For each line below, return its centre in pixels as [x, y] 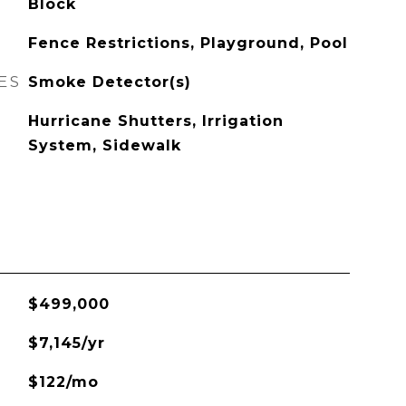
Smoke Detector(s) [109, 82]
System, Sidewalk [104, 145]
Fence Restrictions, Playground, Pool [188, 43]
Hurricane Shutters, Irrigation [155, 121]
